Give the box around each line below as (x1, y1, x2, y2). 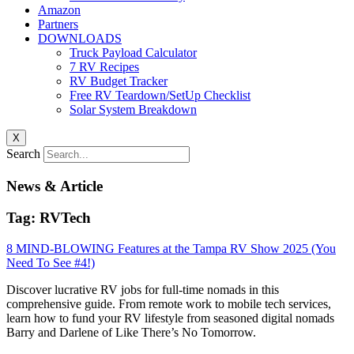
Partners (38, 17, 78, 31)
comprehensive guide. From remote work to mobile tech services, (6, 297, 331, 311)
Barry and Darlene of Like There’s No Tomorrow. (6, 326, 256, 340)
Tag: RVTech (6, 209, 91, 227)
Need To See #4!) (6, 256, 95, 270)
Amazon (38, 3, 81, 17)
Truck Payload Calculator (70, 46, 197, 59)
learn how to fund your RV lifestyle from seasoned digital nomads (6, 311, 334, 326)
